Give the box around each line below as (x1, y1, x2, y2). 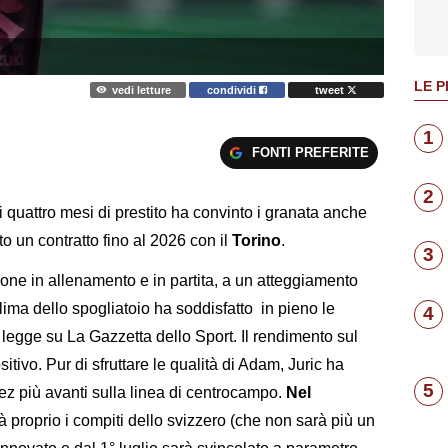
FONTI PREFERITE (251, 144, 369, 160)
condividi (207, 83, 260, 96)
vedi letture (111, 83, 171, 96)
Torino (232, 231, 281, 249)
